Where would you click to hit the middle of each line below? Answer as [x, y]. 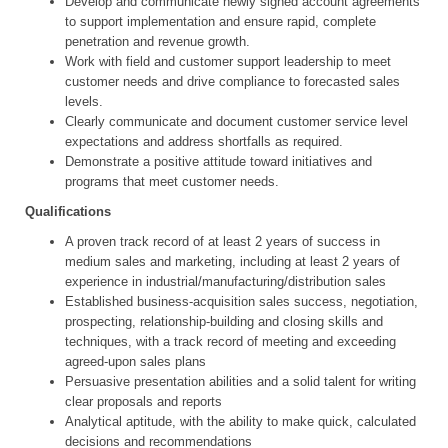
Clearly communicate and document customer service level [236, 121]
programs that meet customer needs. [172, 181]
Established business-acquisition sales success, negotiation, [241, 301]
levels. [84, 101]
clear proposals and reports [143, 401]
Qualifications [68, 211]
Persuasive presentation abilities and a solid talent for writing [240, 381]
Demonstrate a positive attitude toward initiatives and [218, 161]
